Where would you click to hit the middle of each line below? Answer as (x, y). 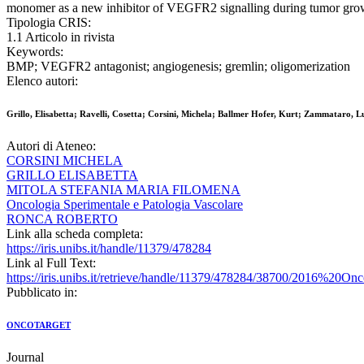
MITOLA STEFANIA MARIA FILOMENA (123, 190)
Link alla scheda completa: (75, 234)
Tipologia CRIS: (49, 23)
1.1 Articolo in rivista (61, 37)
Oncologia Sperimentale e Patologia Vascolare (125, 205)
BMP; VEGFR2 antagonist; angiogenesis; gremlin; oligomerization (178, 67)
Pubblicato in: (42, 292)
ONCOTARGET (39, 325)
